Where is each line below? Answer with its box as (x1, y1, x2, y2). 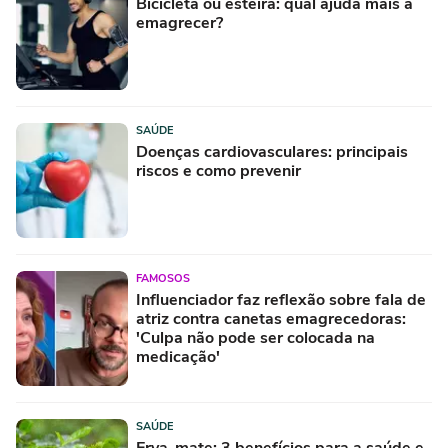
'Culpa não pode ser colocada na (136, 327, 375, 350)
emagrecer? (136, 12, 223, 35)
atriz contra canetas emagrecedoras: (136, 308, 406, 331)
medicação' (136, 346, 220, 369)
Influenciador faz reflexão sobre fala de (136, 289, 426, 312)
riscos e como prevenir (136, 160, 301, 183)
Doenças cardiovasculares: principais (136, 141, 408, 164)
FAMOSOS (136, 271, 190, 287)
